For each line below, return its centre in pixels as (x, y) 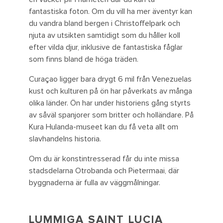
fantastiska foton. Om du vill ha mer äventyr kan (111, 12)
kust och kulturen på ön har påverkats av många (111, 91)
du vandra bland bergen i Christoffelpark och (105, 24)
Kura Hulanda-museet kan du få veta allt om (104, 127)
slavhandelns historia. (65, 139)
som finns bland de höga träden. (84, 59)
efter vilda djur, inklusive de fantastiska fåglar (106, 48)
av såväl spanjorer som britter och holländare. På (111, 115)
